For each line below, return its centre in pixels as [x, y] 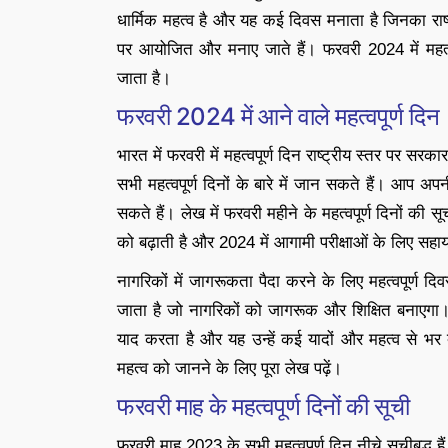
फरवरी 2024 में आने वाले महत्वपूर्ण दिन [278, 116]
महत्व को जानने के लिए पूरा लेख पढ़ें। [229, 368]
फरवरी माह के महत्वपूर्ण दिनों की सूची [263, 406]
